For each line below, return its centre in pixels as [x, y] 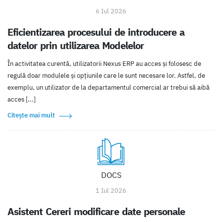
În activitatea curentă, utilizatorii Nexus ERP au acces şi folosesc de [104, 63]
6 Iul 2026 [111, 11]
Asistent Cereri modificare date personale [96, 211]
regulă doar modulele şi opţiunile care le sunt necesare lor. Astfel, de [106, 75]
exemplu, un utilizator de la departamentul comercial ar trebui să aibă [109, 87]
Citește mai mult [31, 115]
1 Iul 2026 [111, 190]
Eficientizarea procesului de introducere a [96, 32]
